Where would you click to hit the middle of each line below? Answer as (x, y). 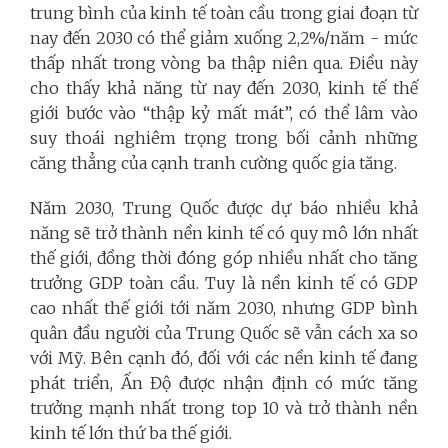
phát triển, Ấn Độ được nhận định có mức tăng (224, 382)
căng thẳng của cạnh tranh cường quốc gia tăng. (213, 162)
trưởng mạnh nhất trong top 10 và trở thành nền (224, 407)
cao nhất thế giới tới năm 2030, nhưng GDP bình (224, 307)
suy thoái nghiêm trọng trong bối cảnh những (224, 137)
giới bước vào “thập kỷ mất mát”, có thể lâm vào (224, 112)
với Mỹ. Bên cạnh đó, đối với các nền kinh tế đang (224, 357)
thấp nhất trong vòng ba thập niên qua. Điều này (224, 62)
